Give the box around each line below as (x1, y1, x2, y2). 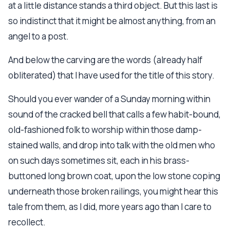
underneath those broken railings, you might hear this (8, 185, 218, 197)
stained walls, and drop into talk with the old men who (8, 139, 215, 151)
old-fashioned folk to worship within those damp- (8, 124, 202, 136)
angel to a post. (8, 30, 69, 42)
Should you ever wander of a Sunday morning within (8, 93, 210, 105)
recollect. (8, 216, 46, 228)
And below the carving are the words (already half (8, 54, 202, 66)
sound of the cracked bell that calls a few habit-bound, (8, 108, 221, 120)
